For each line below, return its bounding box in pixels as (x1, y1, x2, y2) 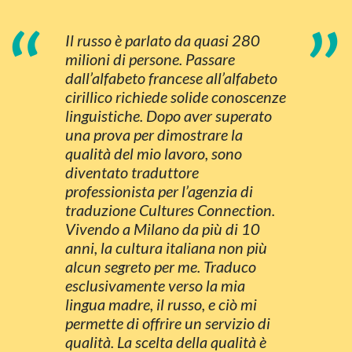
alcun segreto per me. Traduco (65, 256, 256, 276)
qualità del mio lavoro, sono (65, 143, 242, 163)
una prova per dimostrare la (65, 124, 243, 144)
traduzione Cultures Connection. (65, 200, 275, 219)
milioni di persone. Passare (65, 49, 235, 68)
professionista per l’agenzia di (65, 181, 253, 200)
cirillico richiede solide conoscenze (65, 86, 286, 106)
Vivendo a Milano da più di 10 (65, 218, 260, 238)
